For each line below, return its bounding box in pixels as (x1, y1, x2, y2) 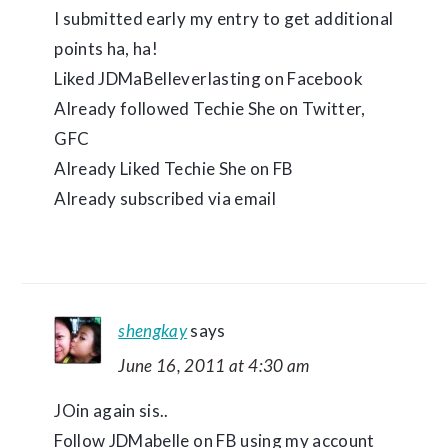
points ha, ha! (54, 38, 159, 59)
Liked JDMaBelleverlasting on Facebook (54, 68, 363, 89)
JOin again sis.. (54, 400, 169, 421)
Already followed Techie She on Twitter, (54, 98, 366, 119)
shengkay (118, 320, 188, 341)
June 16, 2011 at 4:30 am (118, 355, 310, 376)
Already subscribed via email (54, 188, 276, 209)
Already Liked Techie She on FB (54, 158, 294, 179)
